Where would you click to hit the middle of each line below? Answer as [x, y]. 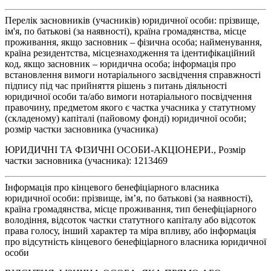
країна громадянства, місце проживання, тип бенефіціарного [131, 209]
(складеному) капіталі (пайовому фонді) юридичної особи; [126, 118]
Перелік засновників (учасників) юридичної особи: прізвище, [132, 20]
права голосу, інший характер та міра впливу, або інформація [130, 230]
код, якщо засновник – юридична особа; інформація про [120, 64]
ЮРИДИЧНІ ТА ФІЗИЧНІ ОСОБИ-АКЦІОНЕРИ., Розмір [125, 149]
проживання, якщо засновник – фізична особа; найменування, [133, 42]
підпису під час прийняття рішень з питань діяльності [116, 85]
